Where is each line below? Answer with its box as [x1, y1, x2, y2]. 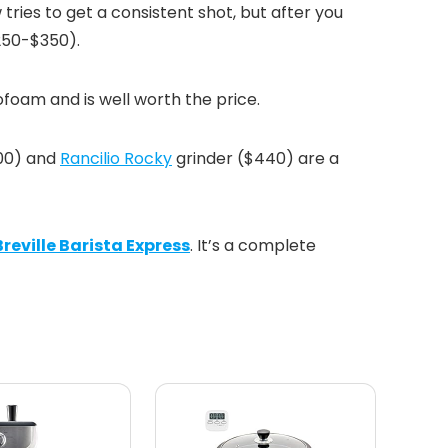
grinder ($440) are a [172, 146, 339, 170]
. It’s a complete [190, 233, 316, 257]
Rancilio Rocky [60, 146, 172, 170]
